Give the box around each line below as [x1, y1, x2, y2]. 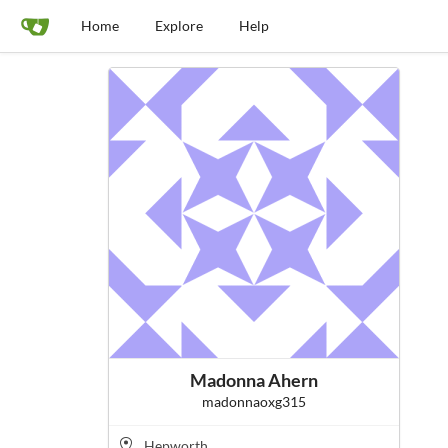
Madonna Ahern [189, 369, 318, 392]
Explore [155, 17, 203, 34]
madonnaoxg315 [201, 393, 306, 411]
